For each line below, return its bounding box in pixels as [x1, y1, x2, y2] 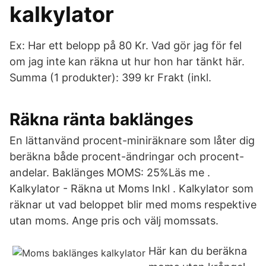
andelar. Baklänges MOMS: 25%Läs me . [9, 166, 210, 179]
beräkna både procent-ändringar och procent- [9, 150, 244, 163]
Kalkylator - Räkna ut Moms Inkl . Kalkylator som [9, 182, 254, 195]
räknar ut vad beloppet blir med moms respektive [9, 198, 256, 211]
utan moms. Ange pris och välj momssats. [9, 214, 218, 227]
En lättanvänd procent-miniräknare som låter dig [9, 134, 255, 147]
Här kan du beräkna [148, 245, 247, 257]
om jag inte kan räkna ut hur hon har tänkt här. [9, 55, 245, 68]
